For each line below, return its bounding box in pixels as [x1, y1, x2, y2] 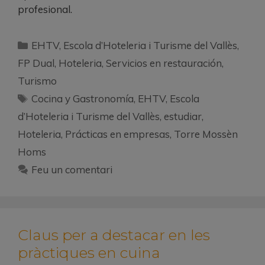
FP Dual [18, 57, 54, 70]
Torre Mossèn [174, 128, 238, 141]
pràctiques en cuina [18, 244, 160, 262]
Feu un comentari [31, 163, 113, 176]
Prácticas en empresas [65, 128, 170, 141]
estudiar [164, 110, 202, 123]
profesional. [18, 3, 72, 16]
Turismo [18, 75, 57, 88]
